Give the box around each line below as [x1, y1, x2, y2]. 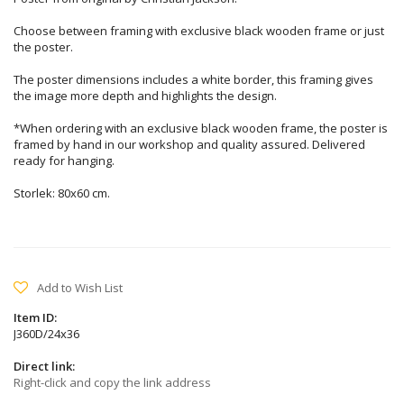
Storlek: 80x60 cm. [14, 184, 110, 201]
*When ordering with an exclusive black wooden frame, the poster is [14, 119, 388, 136]
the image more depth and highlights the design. [14, 87, 277, 104]
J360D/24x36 [14, 325, 79, 342]
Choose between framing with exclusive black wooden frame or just [14, 22, 384, 39]
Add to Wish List [37, 279, 123, 296]
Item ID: [14, 308, 57, 326]
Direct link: [14, 357, 75, 374]
